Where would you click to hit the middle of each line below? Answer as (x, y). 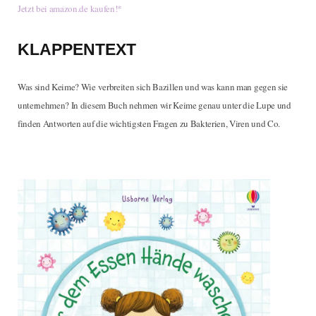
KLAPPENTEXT (77, 49)
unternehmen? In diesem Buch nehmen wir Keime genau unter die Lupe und (154, 105)
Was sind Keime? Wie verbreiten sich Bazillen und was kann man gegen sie (153, 86)
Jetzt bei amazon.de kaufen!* (70, 9)
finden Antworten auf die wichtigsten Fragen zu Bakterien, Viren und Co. (149, 123)
